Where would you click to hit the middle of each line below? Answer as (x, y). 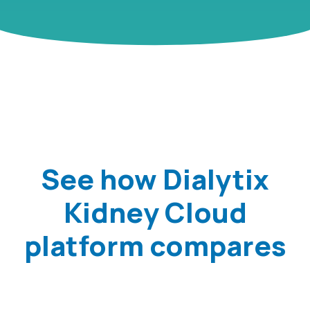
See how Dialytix (155, 179)
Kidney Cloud (155, 212)
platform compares (155, 245)
